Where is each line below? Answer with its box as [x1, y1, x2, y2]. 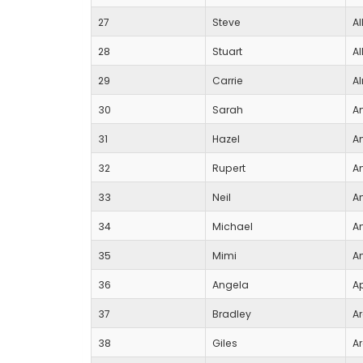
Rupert [212, 161, 246, 176]
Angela [212, 278, 249, 293]
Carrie [212, 74, 243, 88]
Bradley [212, 307, 251, 322]
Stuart [212, 45, 242, 59]
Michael [212, 220, 253, 234]
